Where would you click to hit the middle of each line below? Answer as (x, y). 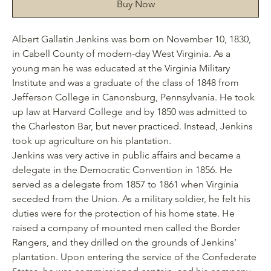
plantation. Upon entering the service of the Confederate (134, 256)
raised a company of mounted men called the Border (126, 227)
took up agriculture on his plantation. (92, 140)
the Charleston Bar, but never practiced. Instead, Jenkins (132, 126)
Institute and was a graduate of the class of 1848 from (126, 82)
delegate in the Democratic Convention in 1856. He (122, 169)
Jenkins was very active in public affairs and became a (126, 155)
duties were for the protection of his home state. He (123, 213)
